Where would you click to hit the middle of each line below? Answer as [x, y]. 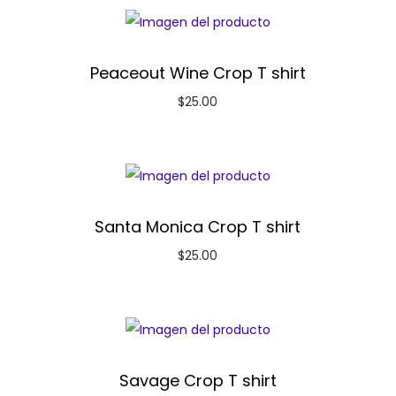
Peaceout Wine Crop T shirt [198, 73]
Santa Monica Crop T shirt [198, 227]
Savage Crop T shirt [198, 381]
